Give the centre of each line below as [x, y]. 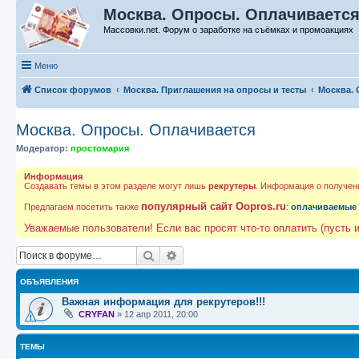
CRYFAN [97, 314]
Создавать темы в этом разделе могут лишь [116, 186]
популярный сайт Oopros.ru [214, 206]
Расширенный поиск [232, 254]
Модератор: [42, 148]
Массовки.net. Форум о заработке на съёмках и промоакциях [228, 30]
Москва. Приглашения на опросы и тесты [215, 90]
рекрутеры [232, 186]
